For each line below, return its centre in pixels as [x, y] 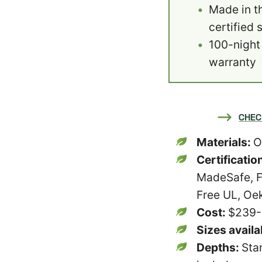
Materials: [225, 142]
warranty [233, 62]
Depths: [219, 248]
